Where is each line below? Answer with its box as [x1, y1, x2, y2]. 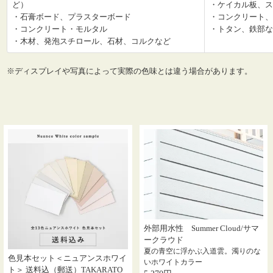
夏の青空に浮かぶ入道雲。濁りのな [143, 246, 261, 255]
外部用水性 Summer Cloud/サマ [143, 223, 259, 233]
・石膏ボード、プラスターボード [12, 12, 131, 22]
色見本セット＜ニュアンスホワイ [8, 253, 127, 263]
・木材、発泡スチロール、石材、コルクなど [12, 37, 171, 46]
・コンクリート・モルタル [12, 24, 107, 34]
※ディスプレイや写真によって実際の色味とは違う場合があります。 [7, 66, 252, 76]
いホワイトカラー [143, 257, 202, 266]
